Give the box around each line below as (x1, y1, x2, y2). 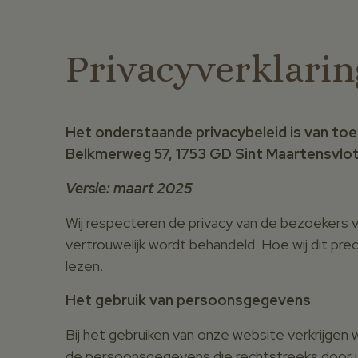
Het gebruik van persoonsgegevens (66, 290, 311, 309)
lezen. (66, 256, 103, 275)
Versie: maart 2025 (66, 178, 193, 197)
